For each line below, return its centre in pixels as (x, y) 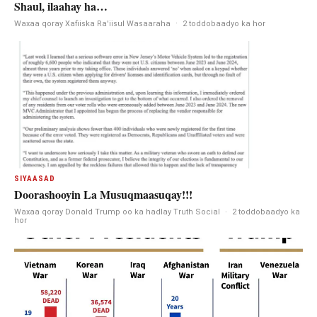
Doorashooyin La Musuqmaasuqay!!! (103, 195)
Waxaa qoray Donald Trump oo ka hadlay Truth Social (117, 212)
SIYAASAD (35, 179)
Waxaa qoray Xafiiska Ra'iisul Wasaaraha (92, 23)
